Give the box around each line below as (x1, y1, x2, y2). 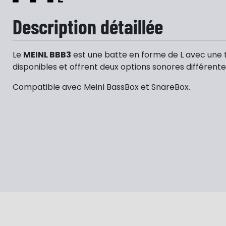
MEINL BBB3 (23, 49, 71, 61)
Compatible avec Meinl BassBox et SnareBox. (13, 81, 190, 93)
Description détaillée (13, 14, 163, 38)
